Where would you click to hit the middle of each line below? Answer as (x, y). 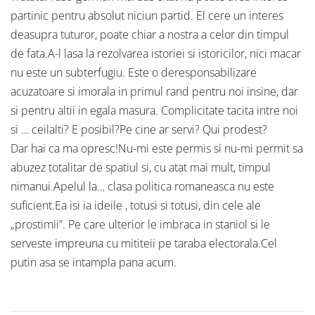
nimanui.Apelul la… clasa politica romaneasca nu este (142, 187)
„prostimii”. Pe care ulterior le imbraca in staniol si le (140, 225)
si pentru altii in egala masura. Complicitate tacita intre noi (154, 111)
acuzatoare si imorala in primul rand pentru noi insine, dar (154, 92)
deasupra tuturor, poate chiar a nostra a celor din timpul (150, 35)
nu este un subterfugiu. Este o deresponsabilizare (134, 73)
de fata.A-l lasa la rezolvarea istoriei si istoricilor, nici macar (156, 54)
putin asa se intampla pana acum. (94, 263)
